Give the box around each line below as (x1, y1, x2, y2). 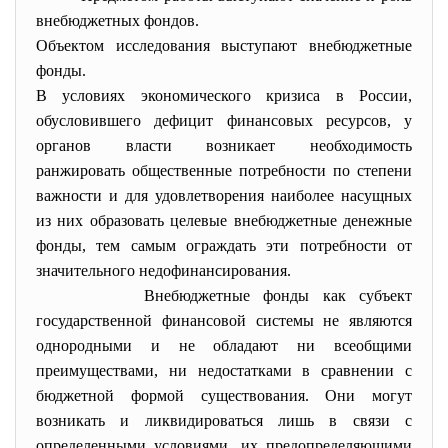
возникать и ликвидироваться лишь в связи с (36, 412, 412, 429)
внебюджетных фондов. (36, 12, 207, 29)
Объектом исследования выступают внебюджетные (36, 37, 412, 54)
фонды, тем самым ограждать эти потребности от (36, 237, 412, 254)
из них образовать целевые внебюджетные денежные (36, 212, 412, 229)
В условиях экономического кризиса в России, (36, 87, 412, 104)
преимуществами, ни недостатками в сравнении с (36, 362, 412, 379)
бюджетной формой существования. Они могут (36, 387, 412, 404)
